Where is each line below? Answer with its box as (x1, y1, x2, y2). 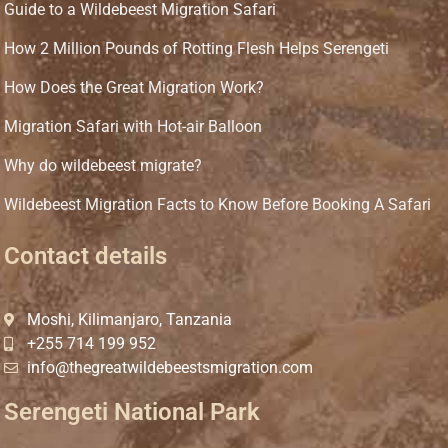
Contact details (4, 242, 167, 271)
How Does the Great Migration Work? (4, 78, 264, 98)
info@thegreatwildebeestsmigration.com (26, 358, 313, 378)
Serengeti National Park (4, 398, 260, 427)
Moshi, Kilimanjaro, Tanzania (26, 310, 232, 330)
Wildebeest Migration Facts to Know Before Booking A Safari (4, 195, 431, 215)
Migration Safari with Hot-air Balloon (4, 117, 262, 137)
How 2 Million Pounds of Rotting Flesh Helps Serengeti (4, 39, 389, 59)
